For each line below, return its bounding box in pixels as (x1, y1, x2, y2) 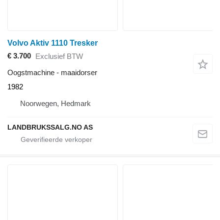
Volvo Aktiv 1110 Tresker (7, 38, 98, 47)
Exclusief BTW (35, 52, 83, 61)
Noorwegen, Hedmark (20, 99, 91, 108)
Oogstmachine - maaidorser (7, 68, 97, 77)
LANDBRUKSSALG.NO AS (7, 123, 93, 131)
